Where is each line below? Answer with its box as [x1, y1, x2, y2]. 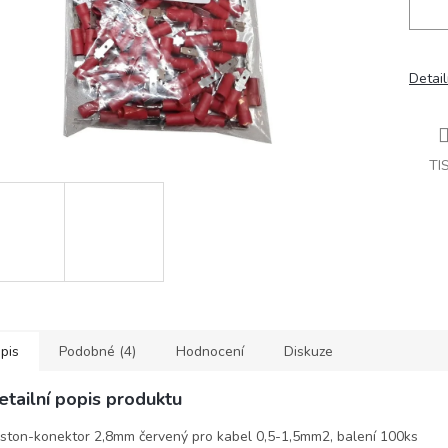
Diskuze [284, 342, 333, 361]
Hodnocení [176, 342, 244, 361]
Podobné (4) [59, 342, 136, 361]
